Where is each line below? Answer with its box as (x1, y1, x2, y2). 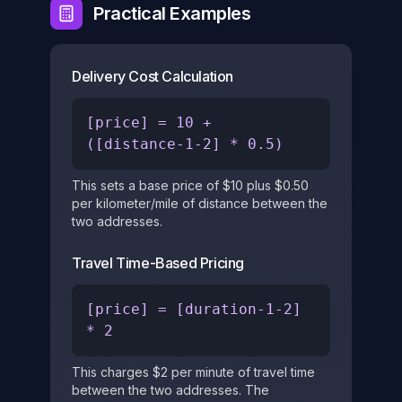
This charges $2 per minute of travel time (72, 364, 315, 380)
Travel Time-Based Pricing (72, 254, 244, 272)
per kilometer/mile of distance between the (72, 196, 328, 211)
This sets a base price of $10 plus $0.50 (72, 178, 309, 193)
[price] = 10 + (86, 114, 212, 131)
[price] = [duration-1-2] (86, 301, 301, 318)
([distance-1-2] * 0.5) (86, 135, 284, 153)
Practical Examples (93, 3, 250, 24)
